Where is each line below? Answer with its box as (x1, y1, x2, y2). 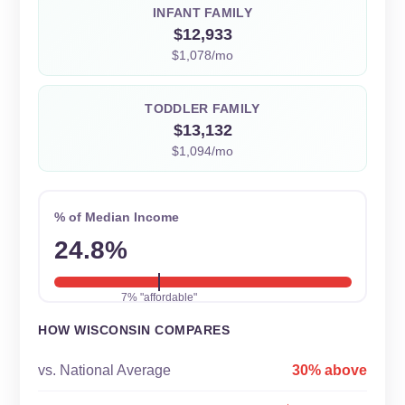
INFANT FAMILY (153, 5, 252, 20)
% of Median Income (53, 209, 179, 224)
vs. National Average (38, 363, 171, 378)
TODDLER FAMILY (145, 101, 260, 116)
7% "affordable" (120, 290, 197, 304)
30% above (292, 363, 367, 378)
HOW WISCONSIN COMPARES (38, 323, 230, 337)
